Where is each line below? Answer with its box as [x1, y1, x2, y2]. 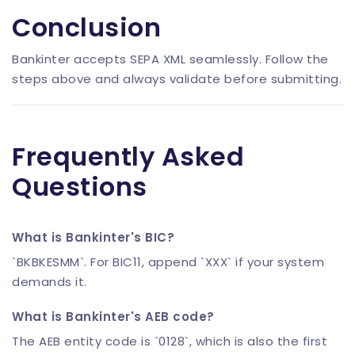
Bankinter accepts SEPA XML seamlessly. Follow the [12, 51, 329, 68]
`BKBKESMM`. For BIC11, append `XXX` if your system [12, 254, 324, 271]
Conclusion [12, 10, 161, 46]
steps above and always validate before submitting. [12, 71, 342, 88]
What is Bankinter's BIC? [12, 229, 174, 246]
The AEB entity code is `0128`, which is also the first [12, 333, 327, 350]
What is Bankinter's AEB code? [12, 308, 215, 326]
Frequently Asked [12, 139, 244, 175]
